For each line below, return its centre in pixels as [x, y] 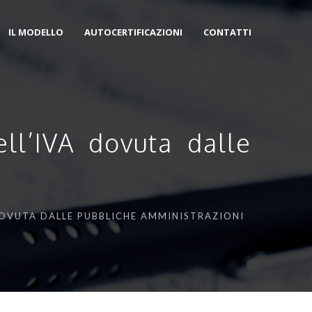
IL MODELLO [36, 32]
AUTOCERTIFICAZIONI [133, 32]
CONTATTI [227, 32]
